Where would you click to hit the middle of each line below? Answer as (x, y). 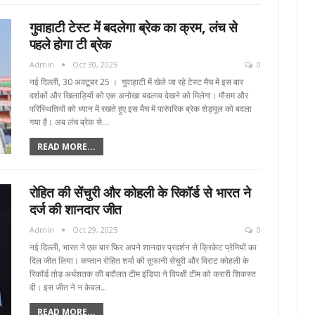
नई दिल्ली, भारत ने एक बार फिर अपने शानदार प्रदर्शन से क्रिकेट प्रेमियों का (143, 247)
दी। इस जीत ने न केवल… (68, 288)
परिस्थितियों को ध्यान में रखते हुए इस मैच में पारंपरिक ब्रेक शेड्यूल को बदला (140, 109)
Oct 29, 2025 (95, 230)
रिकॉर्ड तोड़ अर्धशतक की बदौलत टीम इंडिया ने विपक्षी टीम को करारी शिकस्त (142, 274)
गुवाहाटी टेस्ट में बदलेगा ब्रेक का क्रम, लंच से (134, 28)
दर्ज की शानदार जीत (76, 210)
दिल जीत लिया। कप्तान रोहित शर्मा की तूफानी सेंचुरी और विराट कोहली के (139, 261)
